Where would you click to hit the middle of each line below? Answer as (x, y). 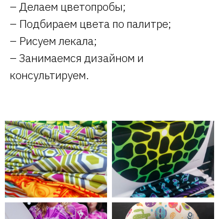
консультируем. (49, 75)
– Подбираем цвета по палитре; (90, 23)
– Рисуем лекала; (53, 41)
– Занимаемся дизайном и (77, 58)
